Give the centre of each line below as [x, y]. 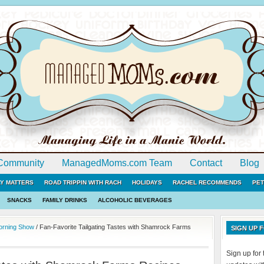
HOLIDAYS [147, 182]
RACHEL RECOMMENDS [207, 182]
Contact [206, 163]
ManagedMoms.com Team [117, 163]
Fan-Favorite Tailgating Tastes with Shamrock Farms [114, 227]
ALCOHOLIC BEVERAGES [135, 200]
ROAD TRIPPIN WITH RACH [83, 182]
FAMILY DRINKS [65, 200]
